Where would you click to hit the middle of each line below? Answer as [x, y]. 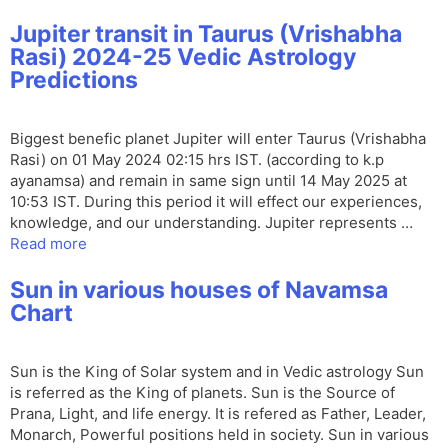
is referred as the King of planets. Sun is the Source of [202, 393]
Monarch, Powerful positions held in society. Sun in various [219, 435]
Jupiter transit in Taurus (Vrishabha [206, 34]
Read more [48, 244]
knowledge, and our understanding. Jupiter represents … [211, 223]
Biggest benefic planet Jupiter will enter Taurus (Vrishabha [218, 139]
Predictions [74, 80]
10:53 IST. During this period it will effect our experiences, [216, 202]
